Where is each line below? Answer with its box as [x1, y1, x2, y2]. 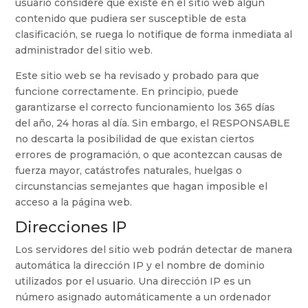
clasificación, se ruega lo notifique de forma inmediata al [15, 28, 293, 41]
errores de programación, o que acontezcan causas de [15, 148, 283, 162]
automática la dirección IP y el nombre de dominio [15, 259, 265, 272]
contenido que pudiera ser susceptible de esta [15, 12, 247, 25]
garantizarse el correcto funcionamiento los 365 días [15, 101, 276, 114]
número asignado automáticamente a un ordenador [15, 291, 272, 304]
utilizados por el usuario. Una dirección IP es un [15, 275, 252, 288]
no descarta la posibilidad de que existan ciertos [15, 133, 255, 146]
